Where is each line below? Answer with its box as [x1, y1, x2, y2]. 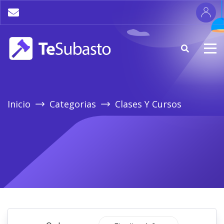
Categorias [49, 98, 96, 110]
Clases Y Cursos [115, 98, 181, 110]
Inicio [7, 98, 30, 110]
